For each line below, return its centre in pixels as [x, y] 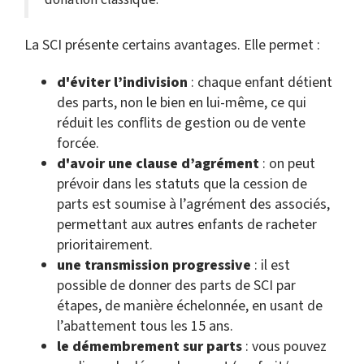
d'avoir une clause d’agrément [158, 164]
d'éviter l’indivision [122, 82]
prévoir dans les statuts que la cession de [182, 184]
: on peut [287, 164]
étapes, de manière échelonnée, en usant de [190, 306]
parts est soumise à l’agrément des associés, [193, 204]
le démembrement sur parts [149, 347]
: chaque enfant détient [260, 82]
